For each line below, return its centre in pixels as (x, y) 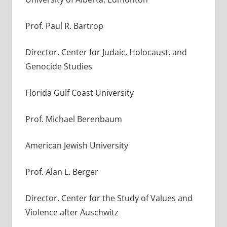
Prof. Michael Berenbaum (73, 119)
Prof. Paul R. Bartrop (64, 26)
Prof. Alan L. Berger (62, 172)
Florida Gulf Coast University (79, 92)
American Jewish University (77, 145)
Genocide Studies (59, 66)
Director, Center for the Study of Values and (109, 198)
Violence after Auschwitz (72, 212)
